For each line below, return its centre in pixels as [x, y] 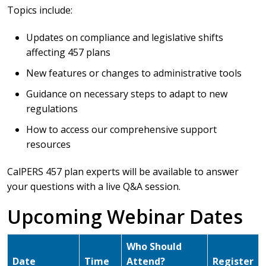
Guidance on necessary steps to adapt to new [127, 94]
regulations [52, 109]
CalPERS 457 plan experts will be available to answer [123, 172]
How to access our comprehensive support [121, 129]
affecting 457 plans [68, 52]
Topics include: [40, 10]
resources [48, 144]
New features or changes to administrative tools [134, 73]
